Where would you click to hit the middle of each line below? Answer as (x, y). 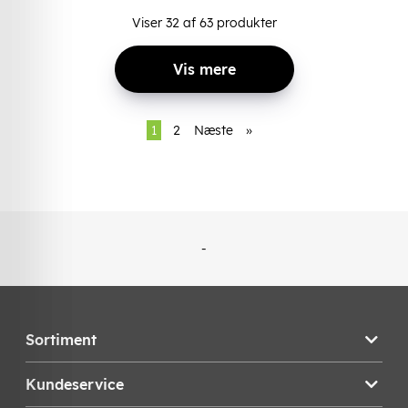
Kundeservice (75, 384)
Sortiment (61, 339)
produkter (245, 22)
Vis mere (204, 69)
